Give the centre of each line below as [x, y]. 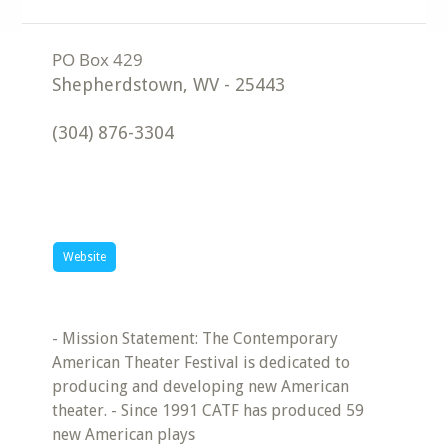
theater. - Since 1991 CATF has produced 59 [208, 410]
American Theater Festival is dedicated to [201, 362]
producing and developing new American [201, 386]
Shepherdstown [118, 84]
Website [85, 257]
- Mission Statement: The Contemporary [195, 338]
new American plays [124, 434]
